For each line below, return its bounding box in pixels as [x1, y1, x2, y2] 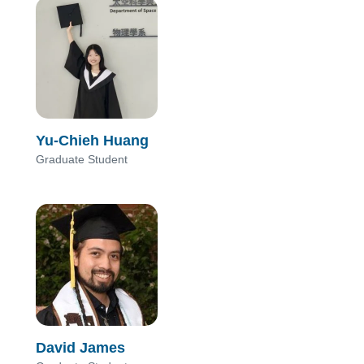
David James [36, 339, 125, 356]
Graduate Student [36, 152, 128, 166]
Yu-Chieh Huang [36, 132, 149, 149]
